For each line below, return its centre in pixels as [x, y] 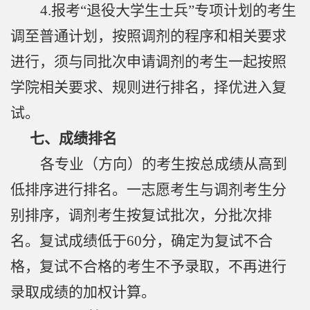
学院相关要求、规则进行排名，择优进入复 [148, 88]
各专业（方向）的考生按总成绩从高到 [164, 164]
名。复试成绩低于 [69, 241]
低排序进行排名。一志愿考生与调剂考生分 [148, 190]
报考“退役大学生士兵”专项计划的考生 [174, 11]
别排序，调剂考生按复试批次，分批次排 [141, 216]
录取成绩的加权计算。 [83, 292]
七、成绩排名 [73, 139]
